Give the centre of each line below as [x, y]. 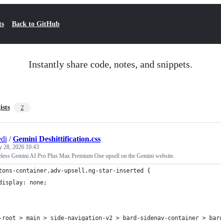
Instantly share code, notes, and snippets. [110, 64]
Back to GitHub [36, 24]
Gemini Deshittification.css [57, 139]
